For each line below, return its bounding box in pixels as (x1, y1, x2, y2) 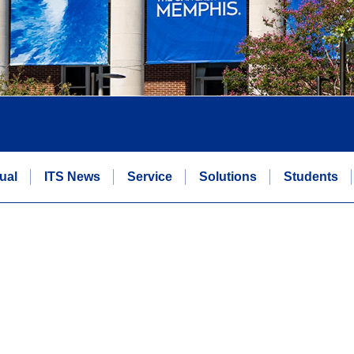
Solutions (198, 169, 257, 183)
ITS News (43, 169, 100, 183)
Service (126, 169, 172, 183)
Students (283, 169, 338, 183)
